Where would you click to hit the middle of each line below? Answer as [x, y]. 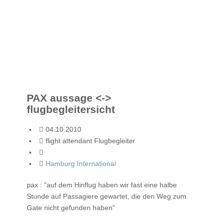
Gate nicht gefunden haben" [71, 207]
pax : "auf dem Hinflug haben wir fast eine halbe [102, 185]
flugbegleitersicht [71, 110]
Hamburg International [81, 163]
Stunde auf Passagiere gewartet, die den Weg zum [107, 196]
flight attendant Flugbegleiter [90, 140]
